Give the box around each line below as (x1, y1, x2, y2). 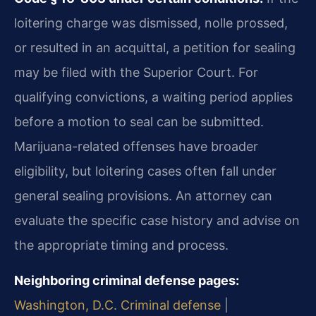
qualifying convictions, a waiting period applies (14, 90, 293, 105)
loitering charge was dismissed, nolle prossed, (14, 16, 288, 31)
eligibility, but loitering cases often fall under (14, 164, 276, 179)
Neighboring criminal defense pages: (14, 272, 239, 288)
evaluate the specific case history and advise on (14, 213, 300, 229)
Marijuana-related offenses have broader (14, 139, 258, 154)
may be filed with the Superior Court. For (14, 65, 258, 80)
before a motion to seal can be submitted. (14, 114, 264, 130)
